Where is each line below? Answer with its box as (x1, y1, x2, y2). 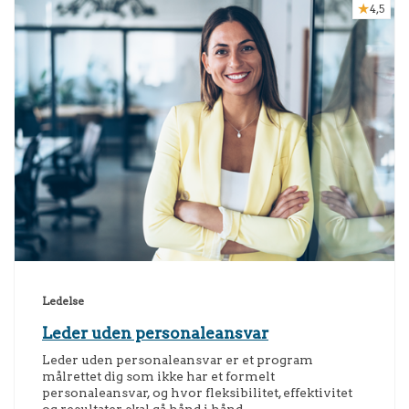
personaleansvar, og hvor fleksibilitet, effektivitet (42, 385, 352, 401)
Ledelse (42, 295, 84, 309)
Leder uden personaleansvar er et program (42, 352, 313, 368)
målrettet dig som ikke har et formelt (42, 369, 275, 384)
